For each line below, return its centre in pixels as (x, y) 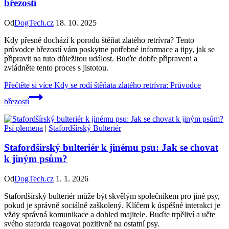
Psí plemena (24, 128)
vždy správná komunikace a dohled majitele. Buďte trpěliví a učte (110, 214)
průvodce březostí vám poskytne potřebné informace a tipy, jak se (109, 49)
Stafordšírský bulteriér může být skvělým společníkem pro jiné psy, (112, 196)
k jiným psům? (36, 159)
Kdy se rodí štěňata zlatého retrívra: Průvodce (127, 85)
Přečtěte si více (28, 85)
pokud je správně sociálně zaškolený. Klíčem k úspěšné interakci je (112, 205)
